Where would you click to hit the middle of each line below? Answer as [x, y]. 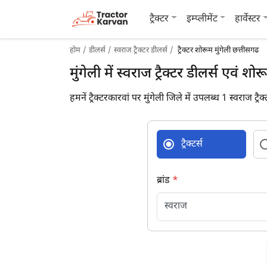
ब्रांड [164, 181]
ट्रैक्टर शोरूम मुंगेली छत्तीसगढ [217, 50]
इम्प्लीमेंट [202, 19]
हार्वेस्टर [248, 19]
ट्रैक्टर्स [192, 145]
